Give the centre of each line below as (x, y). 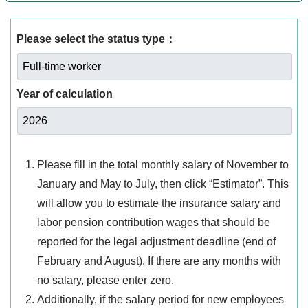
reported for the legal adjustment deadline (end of (156, 242)
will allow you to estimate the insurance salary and (159, 203)
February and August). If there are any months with (159, 261)
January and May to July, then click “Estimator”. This (163, 184)
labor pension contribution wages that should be (154, 223)
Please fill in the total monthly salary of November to (163, 165)
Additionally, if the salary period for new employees (161, 300)
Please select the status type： (96, 39)
